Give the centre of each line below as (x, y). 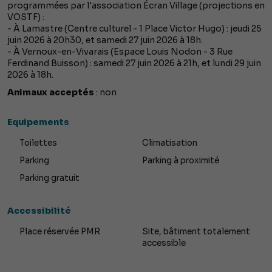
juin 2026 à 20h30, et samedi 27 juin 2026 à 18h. (105, 40)
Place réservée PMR (60, 232)
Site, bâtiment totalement (196, 232)
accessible (164, 243)
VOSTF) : (26, 17)
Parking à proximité (181, 161)
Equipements (38, 122)
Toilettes (38, 143)
